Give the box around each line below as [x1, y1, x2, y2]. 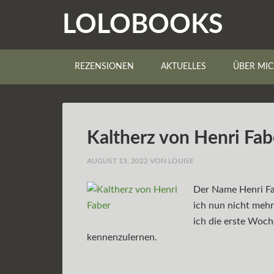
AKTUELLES [161, 62, 206, 71]
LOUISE [168, 157, 194, 165]
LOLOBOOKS [62, 12, 223, 38]
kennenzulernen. [87, 232, 157, 242]
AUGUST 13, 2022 [87, 157, 148, 165]
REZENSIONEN [75, 62, 134, 71]
